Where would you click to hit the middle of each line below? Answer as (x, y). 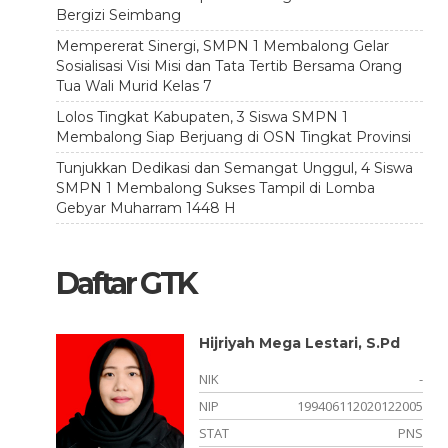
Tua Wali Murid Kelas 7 (133, 86)
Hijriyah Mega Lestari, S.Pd (300, 343)
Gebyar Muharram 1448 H (145, 208)
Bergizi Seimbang (118, 15)
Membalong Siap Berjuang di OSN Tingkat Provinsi (233, 137)
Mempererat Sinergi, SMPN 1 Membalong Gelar (222, 46)
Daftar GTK (125, 283)
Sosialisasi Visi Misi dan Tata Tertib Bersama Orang (228, 66)
